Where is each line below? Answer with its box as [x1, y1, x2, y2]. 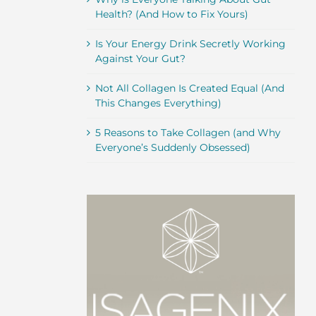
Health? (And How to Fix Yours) [95, 8, 248, 21]
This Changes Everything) [95, 97, 221, 110]
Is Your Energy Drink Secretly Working [95, 37, 286, 51]
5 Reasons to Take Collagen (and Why [95, 126, 281, 140]
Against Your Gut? [95, 52, 186, 66]
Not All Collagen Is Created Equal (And [95, 82, 284, 95]
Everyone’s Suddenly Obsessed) [95, 141, 250, 154]
